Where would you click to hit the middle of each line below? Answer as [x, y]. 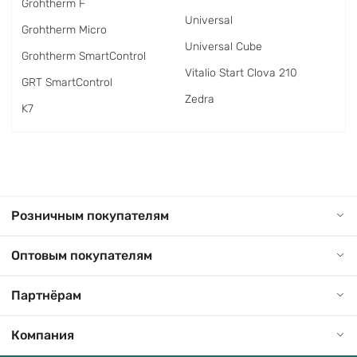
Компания [43, 335]
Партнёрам [46, 295]
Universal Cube [224, 47]
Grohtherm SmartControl [84, 56]
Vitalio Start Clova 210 [241, 73]
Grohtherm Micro [64, 30]
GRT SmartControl [67, 82]
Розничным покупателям [90, 216]
